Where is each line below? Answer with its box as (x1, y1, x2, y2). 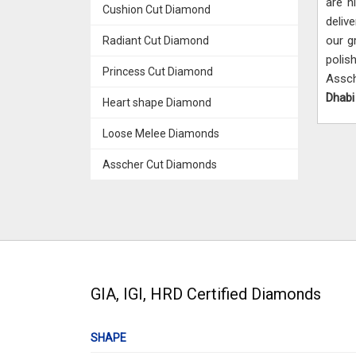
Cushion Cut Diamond (103, 2, 211, 16)
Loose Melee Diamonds (103, 126, 219, 140)
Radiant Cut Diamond (103, 33, 209, 47)
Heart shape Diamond (103, 95, 211, 109)
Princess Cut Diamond (103, 64, 213, 78)
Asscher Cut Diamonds (103, 157, 217, 171)
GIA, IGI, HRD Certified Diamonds (91, 284, 321, 304)
